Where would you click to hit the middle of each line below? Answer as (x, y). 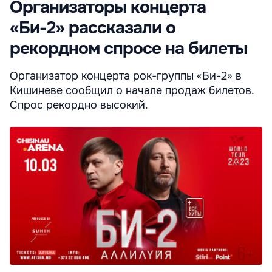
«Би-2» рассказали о (93, 28)
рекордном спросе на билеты (128, 48)
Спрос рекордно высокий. (79, 105)
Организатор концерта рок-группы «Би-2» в (126, 76)
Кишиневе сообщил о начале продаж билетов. (132, 90)
